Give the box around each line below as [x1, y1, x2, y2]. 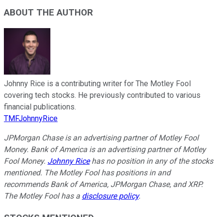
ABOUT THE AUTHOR [4, 7, 93, 18]
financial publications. [4, 102, 76, 112]
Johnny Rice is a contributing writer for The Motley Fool [4, 79, 191, 89]
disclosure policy [82, 191, 139, 201]
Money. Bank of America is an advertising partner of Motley [4, 145, 206, 155]
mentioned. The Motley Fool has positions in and [4, 168, 170, 178]
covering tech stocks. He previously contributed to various [4, 91, 201, 100]
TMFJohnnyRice [4, 114, 58, 124]
